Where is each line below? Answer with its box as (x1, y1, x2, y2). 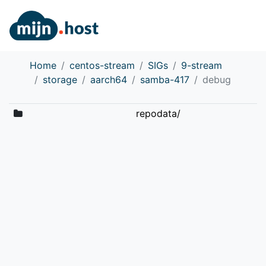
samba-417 (140, 73, 189, 85)
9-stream (181, 59, 222, 71)
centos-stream (69, 59, 135, 71)
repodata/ (135, 107, 180, 119)
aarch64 (90, 73, 127, 85)
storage (43, 73, 77, 85)
